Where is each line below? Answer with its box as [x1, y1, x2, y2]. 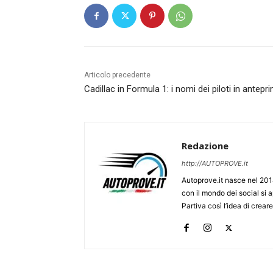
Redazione [182, 140, 229, 152]
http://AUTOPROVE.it [182, 159, 248, 168]
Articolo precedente [84, 71, 151, 80]
